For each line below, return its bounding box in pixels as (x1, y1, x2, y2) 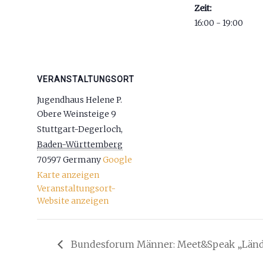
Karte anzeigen (37, 170, 99, 180)
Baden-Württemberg (37, 139, 123, 150)
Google (103, 154, 132, 165)
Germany (63, 154, 101, 165)
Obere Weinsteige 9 (37, 109, 116, 119)
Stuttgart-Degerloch (37, 124, 121, 134)
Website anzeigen (37, 195, 109, 206)
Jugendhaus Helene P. (37, 95, 122, 105)
